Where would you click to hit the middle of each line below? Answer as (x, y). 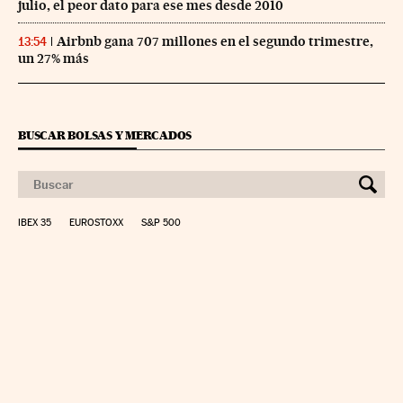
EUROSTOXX (96, 222)
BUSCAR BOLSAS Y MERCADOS (105, 135)
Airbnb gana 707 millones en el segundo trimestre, (215, 41)
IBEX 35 (35, 222)
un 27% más (54, 58)
